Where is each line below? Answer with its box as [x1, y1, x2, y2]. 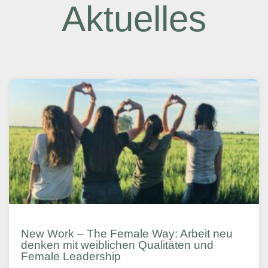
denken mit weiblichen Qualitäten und [21, 239, 214, 251]
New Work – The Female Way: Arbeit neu [21, 227, 233, 240]
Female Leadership [21, 250, 121, 263]
